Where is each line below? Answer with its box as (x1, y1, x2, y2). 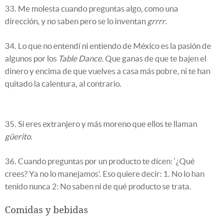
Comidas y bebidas (5, 204, 88, 216)
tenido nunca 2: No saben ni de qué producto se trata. (5, 181, 191, 191)
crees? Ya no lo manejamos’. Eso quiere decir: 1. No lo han (5, 169, 204, 178)
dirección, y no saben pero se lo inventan (5, 16, 147, 26)
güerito (5, 131, 31, 141)
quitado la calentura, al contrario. (5, 78, 122, 88)
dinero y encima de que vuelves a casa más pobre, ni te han (5, 66, 210, 76)
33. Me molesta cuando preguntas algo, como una (5, 3, 178, 13)
